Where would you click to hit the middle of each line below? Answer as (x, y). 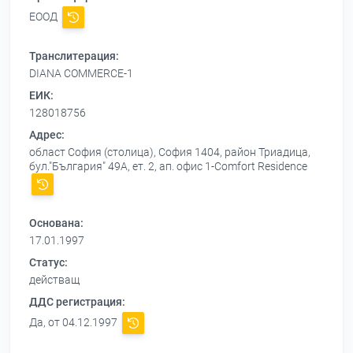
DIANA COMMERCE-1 (81, 74)
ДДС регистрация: (77, 302)
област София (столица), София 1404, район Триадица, (170, 152)
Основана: (56, 223)
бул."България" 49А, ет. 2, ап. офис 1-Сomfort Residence (168, 167)
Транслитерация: (74, 56)
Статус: (48, 263)
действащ (54, 280)
